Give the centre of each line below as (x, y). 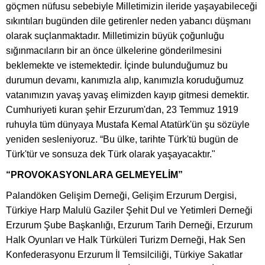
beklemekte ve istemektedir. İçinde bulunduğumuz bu (117, 65)
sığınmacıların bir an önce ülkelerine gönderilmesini (114, 50)
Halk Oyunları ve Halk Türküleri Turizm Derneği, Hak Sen (126, 240)
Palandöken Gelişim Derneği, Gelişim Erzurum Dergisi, (121, 195)
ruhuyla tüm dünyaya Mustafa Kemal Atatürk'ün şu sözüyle (128, 124)
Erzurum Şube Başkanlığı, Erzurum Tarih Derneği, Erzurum (129, 225)
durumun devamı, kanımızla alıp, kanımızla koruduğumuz (125, 80)
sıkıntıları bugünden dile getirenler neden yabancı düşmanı (128, 21)
